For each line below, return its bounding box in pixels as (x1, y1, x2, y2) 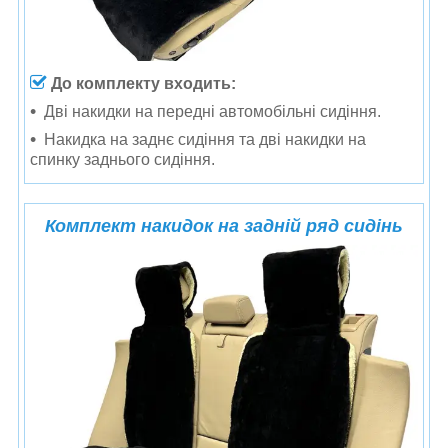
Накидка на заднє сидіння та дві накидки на (44, 130, 366, 148)
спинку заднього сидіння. (30, 150, 215, 168)
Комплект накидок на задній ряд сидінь (45, 215, 403, 236)
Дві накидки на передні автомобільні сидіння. (44, 102, 381, 120)
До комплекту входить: (51, 74, 236, 92)
